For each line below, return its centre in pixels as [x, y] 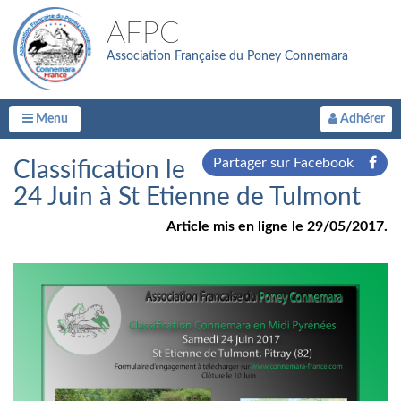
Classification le [99, 170]
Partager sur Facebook [285, 163]
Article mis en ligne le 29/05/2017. [277, 226]
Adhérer [361, 119]
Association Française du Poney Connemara [227, 56]
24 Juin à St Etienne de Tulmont [187, 197]
